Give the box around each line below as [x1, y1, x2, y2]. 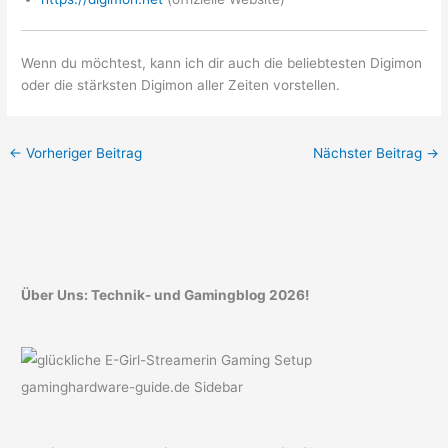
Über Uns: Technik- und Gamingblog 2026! [21, 287, 310, 304]
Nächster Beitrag [312, 144, 426, 161]
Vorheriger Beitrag [22, 144, 143, 161]
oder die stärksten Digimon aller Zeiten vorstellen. [21, 76, 341, 93]
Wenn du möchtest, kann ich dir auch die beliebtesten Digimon [21, 54, 423, 71]
